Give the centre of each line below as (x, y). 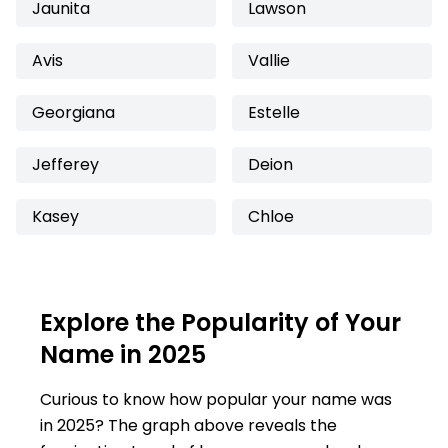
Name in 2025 (123, 354)
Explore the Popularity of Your (220, 322)
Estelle (274, 112)
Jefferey (65, 164)
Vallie (269, 60)
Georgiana (73, 112)
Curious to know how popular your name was (216, 399)
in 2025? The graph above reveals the (188, 425)
